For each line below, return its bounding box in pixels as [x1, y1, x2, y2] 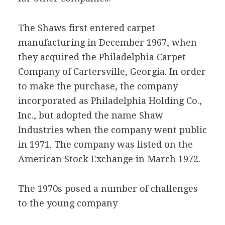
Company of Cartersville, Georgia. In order [18, 66, 206, 77]
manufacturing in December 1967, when [18, 37, 197, 48]
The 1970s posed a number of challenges [18, 183, 198, 194]
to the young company [18, 198, 118, 208]
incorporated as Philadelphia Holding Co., [18, 95, 202, 106]
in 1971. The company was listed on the [18, 139, 193, 150]
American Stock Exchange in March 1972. [18, 154, 200, 164]
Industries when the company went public [18, 125, 207, 135]
